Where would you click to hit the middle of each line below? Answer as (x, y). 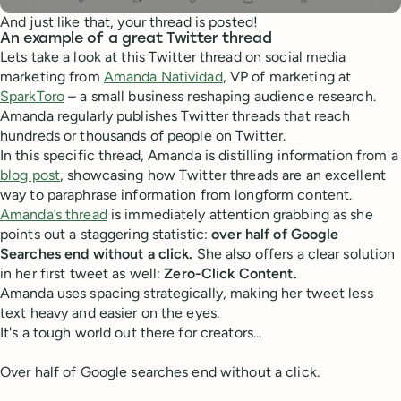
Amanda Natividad (163, 77)
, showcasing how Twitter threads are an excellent (223, 175)
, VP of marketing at (287, 77)
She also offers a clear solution (296, 254)
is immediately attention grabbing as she (240, 215)
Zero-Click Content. (230, 274)
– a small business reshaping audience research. (220, 97)
